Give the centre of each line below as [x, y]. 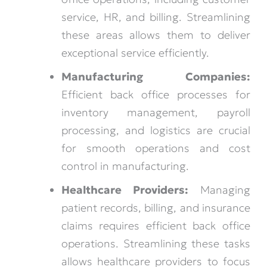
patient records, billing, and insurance [156, 208]
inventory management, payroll [156, 113]
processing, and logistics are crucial [156, 131]
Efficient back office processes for [156, 95]
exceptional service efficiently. [135, 53]
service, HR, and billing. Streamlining [156, 17]
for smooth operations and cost [156, 148]
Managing [219, 190]
